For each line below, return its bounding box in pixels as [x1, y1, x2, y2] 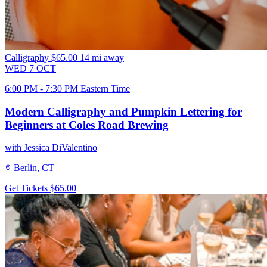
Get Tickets [5, 183, 50, 194]
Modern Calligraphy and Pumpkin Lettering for [5, 105, 242, 118]
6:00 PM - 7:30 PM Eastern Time [5, 83, 130, 94]
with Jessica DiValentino [5, 142, 97, 153]
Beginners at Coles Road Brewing [5, 118, 169, 131]
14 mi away [80, 52, 124, 63]
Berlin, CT [14, 163, 54, 173]
